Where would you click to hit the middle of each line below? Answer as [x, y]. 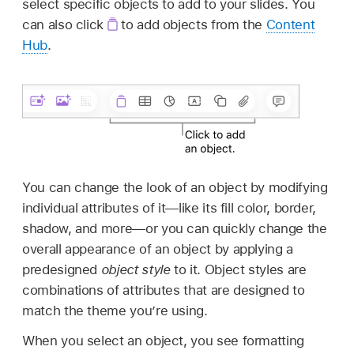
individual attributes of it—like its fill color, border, [169, 207]
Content [290, 25]
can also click [65, 25]
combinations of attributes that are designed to [164, 290]
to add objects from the [192, 25]
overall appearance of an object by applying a [158, 249]
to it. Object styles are [238, 269]
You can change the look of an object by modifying [175, 187]
